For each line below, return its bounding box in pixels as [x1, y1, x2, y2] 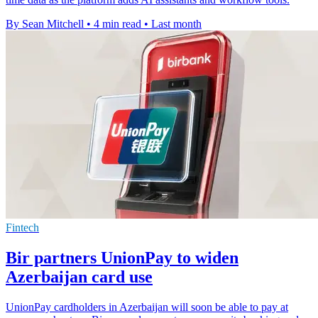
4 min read [94, 18, 141, 31]
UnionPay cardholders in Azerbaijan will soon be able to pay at [6, 300, 288, 313]
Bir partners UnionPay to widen [6, 248, 238, 267]
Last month [151, 18, 202, 31]
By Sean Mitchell [6, 18, 84, 31]
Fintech [6, 221, 39, 234]
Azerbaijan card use [6, 267, 153, 286]
